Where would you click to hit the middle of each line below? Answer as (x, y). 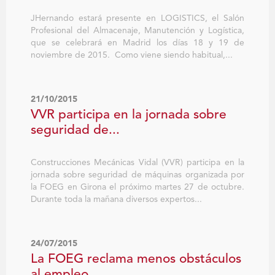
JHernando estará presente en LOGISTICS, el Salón (137, 19)
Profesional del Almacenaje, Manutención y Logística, (137, 31)
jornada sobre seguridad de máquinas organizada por (137, 175)
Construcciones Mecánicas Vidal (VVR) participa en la (137, 163)
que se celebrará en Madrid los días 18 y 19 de (137, 43)
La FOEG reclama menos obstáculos (136, 260)
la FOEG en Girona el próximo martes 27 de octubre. (137, 188)
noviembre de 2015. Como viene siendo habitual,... (132, 56)
